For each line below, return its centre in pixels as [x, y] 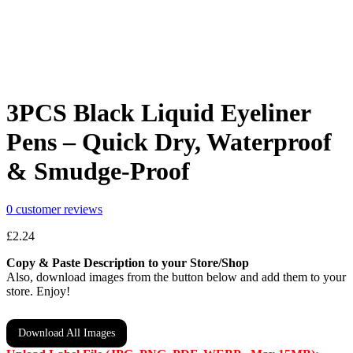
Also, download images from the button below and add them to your [176, 321]
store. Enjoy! [38, 336]
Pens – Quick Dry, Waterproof [169, 186]
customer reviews [58, 254]
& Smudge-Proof [98, 215]
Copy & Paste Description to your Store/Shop [128, 307]
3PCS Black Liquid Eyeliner [158, 156]
